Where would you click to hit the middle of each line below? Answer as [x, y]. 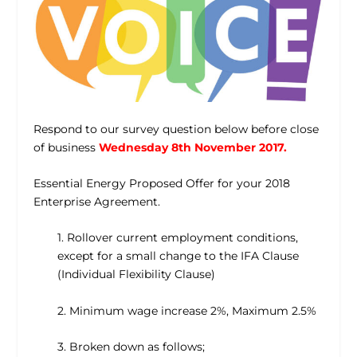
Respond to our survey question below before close [177, 129]
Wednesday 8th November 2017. [193, 147]
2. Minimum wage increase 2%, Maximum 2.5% [187, 310]
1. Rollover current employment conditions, [178, 238]
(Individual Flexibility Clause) [137, 275]
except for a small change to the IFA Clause [178, 256]
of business [67, 147]
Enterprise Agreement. [97, 202]
